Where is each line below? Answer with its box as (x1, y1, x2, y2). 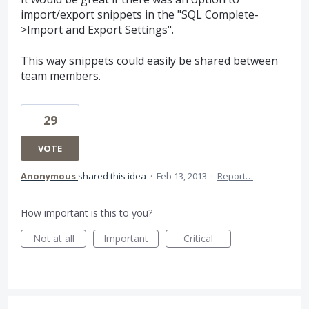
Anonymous (21, 169, 76, 182)
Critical (183, 231, 213, 245)
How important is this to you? (21, 206, 152, 219)
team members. (21, 68, 101, 83)
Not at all (32, 231, 74, 245)
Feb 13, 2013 (157, 169, 207, 182)
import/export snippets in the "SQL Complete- (21, 7, 259, 23)
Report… (217, 169, 253, 182)
